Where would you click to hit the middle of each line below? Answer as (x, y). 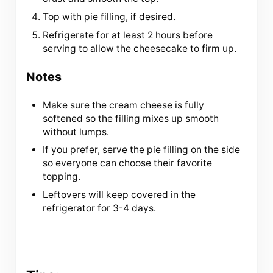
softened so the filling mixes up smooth (131, 118)
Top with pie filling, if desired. (109, 17)
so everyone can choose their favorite (128, 163)
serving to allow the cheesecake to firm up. (140, 48)
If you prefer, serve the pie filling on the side (142, 150)
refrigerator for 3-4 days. (100, 208)
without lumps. (76, 132)
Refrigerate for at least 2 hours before (128, 35)
